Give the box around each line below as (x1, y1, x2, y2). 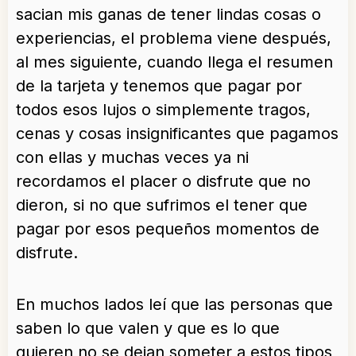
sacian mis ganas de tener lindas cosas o (16, 5, 321, 25)
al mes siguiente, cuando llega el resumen (16, 52, 333, 72)
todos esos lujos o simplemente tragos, (16, 100, 311, 120)
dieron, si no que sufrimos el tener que (16, 195, 308, 215)
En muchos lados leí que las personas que (16, 295, 333, 315)
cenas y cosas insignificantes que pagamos (16, 124, 339, 144)
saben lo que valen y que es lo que (16, 319, 280, 339)
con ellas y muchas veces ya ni (16, 148, 249, 168)
